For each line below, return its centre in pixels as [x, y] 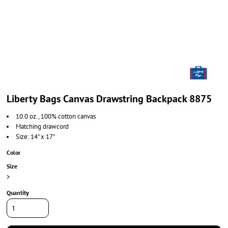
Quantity [18, 193]
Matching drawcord [42, 126]
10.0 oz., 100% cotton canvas [56, 116]
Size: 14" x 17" [36, 137]
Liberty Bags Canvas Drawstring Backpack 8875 [109, 99]
